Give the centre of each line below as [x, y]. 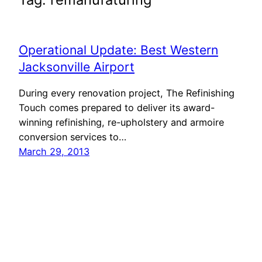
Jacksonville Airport [77, 67]
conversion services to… [73, 137]
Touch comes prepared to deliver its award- [117, 107]
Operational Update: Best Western [118, 50]
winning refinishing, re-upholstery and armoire [121, 122]
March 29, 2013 [54, 151]
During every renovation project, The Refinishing [127, 93]
